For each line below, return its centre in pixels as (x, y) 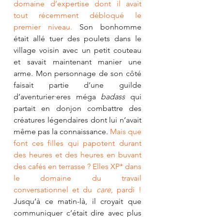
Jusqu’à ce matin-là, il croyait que (77, 201)
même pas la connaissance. (62, 131)
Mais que (126, 131)
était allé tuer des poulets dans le (77, 38)
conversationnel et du (55, 189)
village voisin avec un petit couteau (77, 50)
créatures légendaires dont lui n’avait (77, 120)
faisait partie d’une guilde (77, 85)
